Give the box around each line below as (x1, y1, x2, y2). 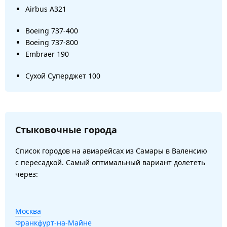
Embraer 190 (25, 49, 69, 59)
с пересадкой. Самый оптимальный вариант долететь (15, 157, 205, 167)
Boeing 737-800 (25, 37, 78, 47)
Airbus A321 (25, 4, 66, 14)
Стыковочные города (15, 123, 117, 136)
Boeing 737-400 (25, 25, 78, 35)
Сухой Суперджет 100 (25, 70, 100, 81)
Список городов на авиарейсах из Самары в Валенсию (15, 145, 207, 156)
